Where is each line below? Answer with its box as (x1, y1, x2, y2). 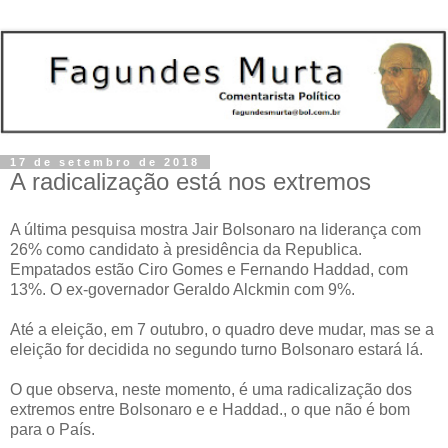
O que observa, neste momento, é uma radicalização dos (10, 381, 412, 399)
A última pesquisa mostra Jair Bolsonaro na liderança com (10, 221, 421, 239)
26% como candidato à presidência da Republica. (10, 241, 362, 259)
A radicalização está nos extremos (10, 168, 371, 196)
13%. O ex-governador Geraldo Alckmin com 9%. (10, 281, 355, 299)
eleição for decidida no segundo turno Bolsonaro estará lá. (10, 341, 423, 359)
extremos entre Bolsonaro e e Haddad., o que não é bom (10, 401, 410, 419)
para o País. (10, 421, 95, 439)
